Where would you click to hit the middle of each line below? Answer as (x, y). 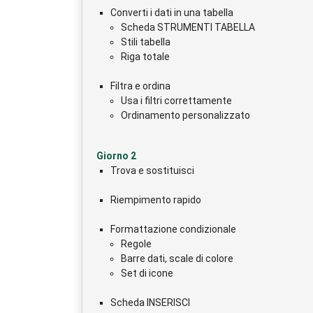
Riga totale (145, 56)
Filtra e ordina (140, 86)
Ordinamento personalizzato (185, 115)
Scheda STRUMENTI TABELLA (188, 27)
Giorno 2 (116, 155)
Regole (136, 243)
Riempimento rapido (156, 199)
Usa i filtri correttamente (176, 100)
